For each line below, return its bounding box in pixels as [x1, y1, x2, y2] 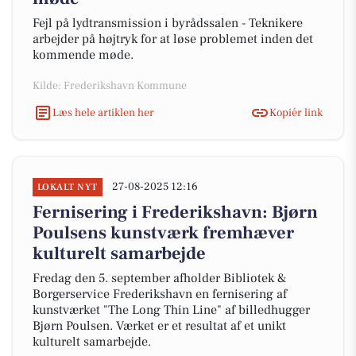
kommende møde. [33, 47, 133, 63]
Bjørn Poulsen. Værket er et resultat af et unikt [33, 318, 286, 334]
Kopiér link [269, 105, 323, 120]
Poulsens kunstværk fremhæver [33, 222, 294, 244]
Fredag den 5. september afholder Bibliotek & [33, 270, 287, 286]
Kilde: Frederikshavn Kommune [33, 79, 187, 93]
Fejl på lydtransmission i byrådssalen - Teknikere [33, 15, 303, 31]
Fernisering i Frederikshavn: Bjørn [33, 201, 318, 223]
